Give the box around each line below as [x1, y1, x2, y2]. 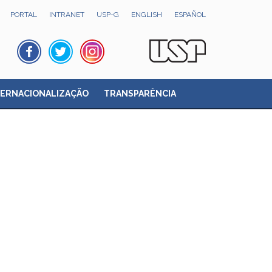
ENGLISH [131, 10, 162, 19]
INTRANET [49, 10, 84, 19]
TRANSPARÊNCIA [104, 89, 176, 98]
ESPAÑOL [174, 10, 206, 19]
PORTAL [10, 10, 37, 19]
